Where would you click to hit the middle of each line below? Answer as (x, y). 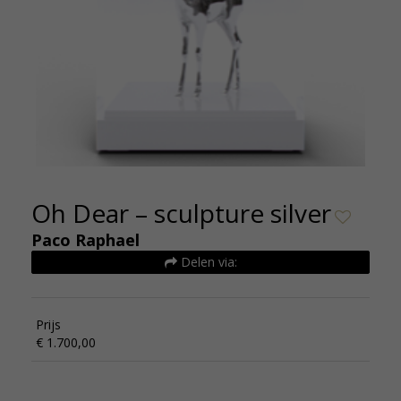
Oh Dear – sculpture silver (181, 213)
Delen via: (207, 262)
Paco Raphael (85, 240)
